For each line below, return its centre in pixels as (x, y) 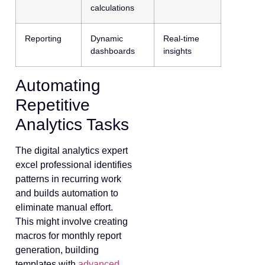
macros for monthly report (68, 235)
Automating (58, 85)
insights (177, 51)
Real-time (181, 38)
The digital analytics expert (72, 150)
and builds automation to (67, 193)
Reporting (43, 38)
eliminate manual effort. (64, 207)
